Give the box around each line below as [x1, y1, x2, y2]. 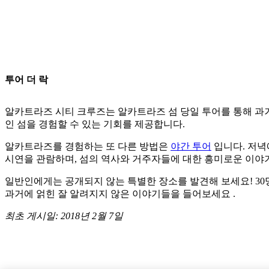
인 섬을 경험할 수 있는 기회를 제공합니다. [5, 119, 185, 129]
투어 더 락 [5, 74, 48, 85]
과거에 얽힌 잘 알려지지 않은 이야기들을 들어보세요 [5, 189, 233, 199]
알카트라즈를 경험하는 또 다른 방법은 [5, 141, 171, 151]
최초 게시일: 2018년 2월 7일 [5, 211, 123, 221]
